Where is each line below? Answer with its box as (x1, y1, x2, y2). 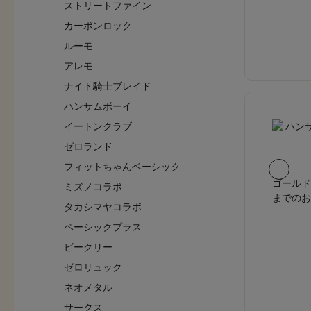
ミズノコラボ (64, 181, 122, 192)
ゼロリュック (64, 262, 122, 273)
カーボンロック (64, 20, 132, 31)
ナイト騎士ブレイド (64, 81, 151, 92)
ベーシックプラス (64, 221, 142, 233)
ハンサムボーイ (64, 101, 132, 112)
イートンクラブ (64, 121, 132, 132)
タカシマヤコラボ (64, 201, 142, 212)
